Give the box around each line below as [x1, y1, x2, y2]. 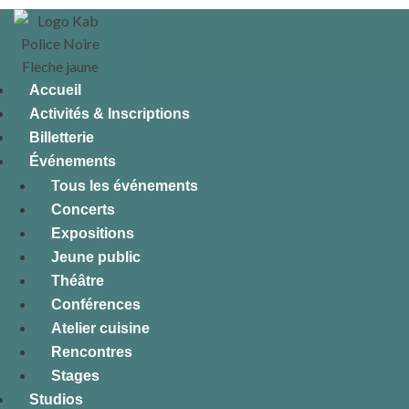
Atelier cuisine [51, 320, 150, 336]
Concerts [51, 202, 115, 217]
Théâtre [51, 273, 104, 288]
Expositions [51, 225, 134, 241]
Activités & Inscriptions [29, 106, 190, 121]
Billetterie [29, 130, 94, 145]
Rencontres [51, 344, 132, 360]
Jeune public [51, 249, 141, 265]
